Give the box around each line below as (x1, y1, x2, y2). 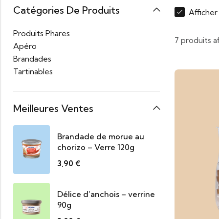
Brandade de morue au (57, 131, 144, 141)
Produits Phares (13, 28, 70, 38)
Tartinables (13, 66, 53, 76)
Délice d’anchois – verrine (57, 189, 155, 199)
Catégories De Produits (13, 4, 120, 16)
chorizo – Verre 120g (57, 142, 134, 152)
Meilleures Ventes (13, 102, 93, 114)
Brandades (13, 54, 51, 64)
